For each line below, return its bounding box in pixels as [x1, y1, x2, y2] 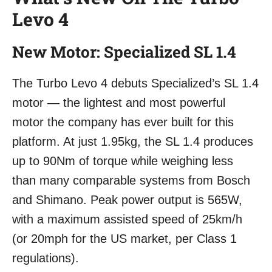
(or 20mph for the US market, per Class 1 [12, 232, 237, 246]
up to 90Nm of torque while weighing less [12, 154, 233, 168]
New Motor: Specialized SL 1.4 [12, 41, 236, 63]
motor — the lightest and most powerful [12, 96, 225, 110]
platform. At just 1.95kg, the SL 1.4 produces [12, 135, 253, 149]
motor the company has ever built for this [12, 115, 234, 129]
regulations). [12, 251, 79, 265]
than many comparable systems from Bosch [12, 174, 250, 188]
